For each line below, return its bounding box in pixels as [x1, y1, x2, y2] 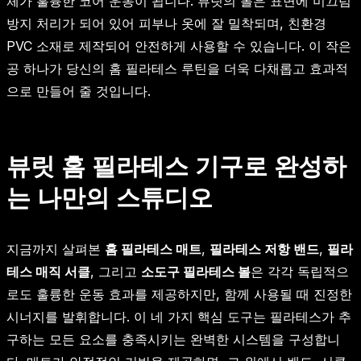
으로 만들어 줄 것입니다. [6, 82, 151, 99]
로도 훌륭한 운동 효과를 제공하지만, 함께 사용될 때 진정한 [6, 285, 352, 302]
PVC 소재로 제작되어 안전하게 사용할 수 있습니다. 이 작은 [6, 37, 351, 54]
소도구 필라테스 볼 [141, 263, 251, 280]
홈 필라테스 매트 [105, 240, 201, 257]
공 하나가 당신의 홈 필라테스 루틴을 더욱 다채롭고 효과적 [6, 60, 348, 77]
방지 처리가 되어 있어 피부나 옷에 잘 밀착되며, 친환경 [6, 15, 326, 31]
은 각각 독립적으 [251, 263, 349, 280]
